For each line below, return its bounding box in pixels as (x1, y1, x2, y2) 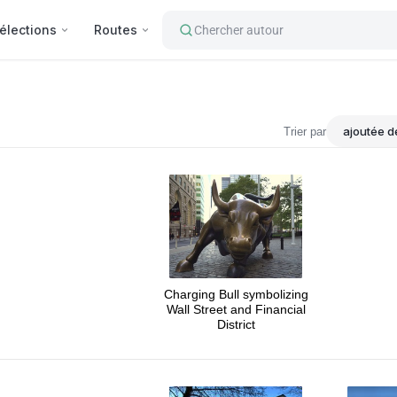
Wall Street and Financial (166, 302, 306, 316)
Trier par (284, 124, 327, 138)
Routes (94, 21, 137, 37)
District (216, 317, 255, 331)
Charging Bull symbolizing (163, 287, 308, 301)
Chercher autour (193, 22, 284, 37)
